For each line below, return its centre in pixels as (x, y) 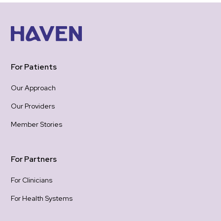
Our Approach (34, 88)
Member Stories (37, 124)
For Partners (34, 159)
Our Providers (33, 106)
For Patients (34, 67)
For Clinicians (32, 180)
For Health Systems (42, 198)
